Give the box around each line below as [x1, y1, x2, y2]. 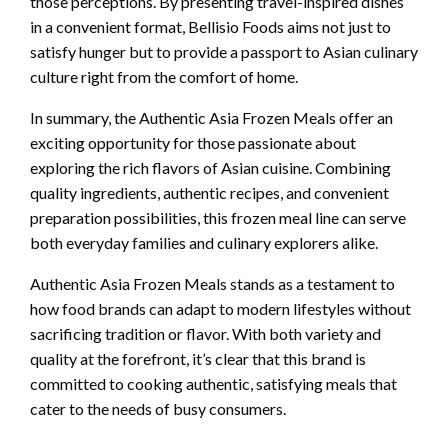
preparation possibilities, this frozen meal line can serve [30, 207, 406, 227]
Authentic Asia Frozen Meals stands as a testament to [30, 273, 395, 293]
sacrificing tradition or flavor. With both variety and [30, 323, 381, 343]
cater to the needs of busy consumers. [30, 398, 286, 418]
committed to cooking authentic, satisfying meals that [30, 373, 397, 393]
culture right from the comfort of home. [30, 66, 298, 86]
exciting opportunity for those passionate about [30, 132, 356, 152]
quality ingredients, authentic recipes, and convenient [30, 182, 389, 202]
